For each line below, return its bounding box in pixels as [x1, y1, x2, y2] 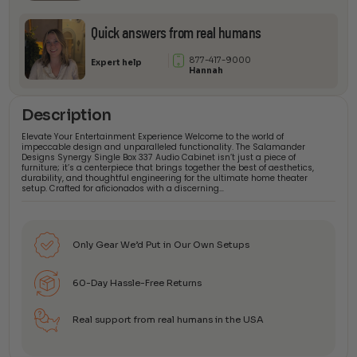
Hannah [189, 65, 224, 76]
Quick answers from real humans [91, 25, 261, 41]
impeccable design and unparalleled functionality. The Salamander [22, 140, 306, 153]
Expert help [91, 57, 143, 68]
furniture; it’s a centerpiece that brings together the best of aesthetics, [22, 161, 315, 174]
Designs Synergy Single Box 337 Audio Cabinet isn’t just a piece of [22, 151, 296, 163]
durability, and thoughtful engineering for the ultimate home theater [22, 171, 308, 184]
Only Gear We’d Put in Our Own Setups [72, 238, 249, 250]
